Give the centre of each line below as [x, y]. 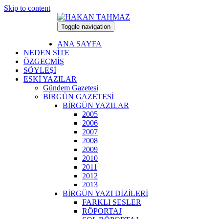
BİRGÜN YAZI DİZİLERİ [105, 193]
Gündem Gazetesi [71, 88]
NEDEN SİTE [46, 53]
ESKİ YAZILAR [50, 79]
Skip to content [27, 8]
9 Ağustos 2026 [28, 30]
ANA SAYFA [79, 44]
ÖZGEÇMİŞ [44, 61]
